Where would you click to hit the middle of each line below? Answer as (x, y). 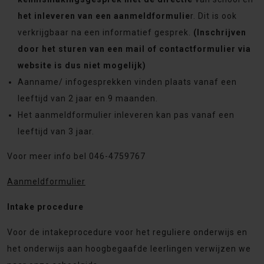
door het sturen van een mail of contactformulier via (134, 49)
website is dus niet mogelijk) (82, 65)
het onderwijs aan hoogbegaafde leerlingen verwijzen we (129, 249)
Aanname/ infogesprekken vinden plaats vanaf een (127, 82)
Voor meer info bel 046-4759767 (76, 156)
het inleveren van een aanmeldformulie (104, 16)
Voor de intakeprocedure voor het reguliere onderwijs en (127, 232)
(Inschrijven (220, 32)
